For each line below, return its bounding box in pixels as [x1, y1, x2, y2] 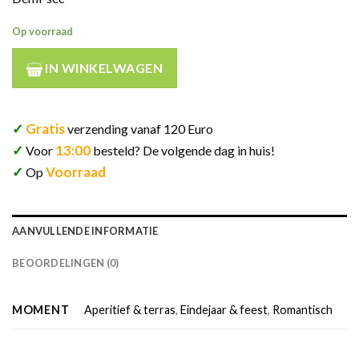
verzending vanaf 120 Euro [67, 120, 213, 136]
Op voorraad [12, 25, 73, 38]
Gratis [26, 119, 65, 137]
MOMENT [12, 302, 70, 317]
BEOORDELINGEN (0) [12, 256, 119, 269]
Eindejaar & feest [180, 303, 268, 317]
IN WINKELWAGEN [42, 60, 163, 76]
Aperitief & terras [84, 303, 176, 317]
